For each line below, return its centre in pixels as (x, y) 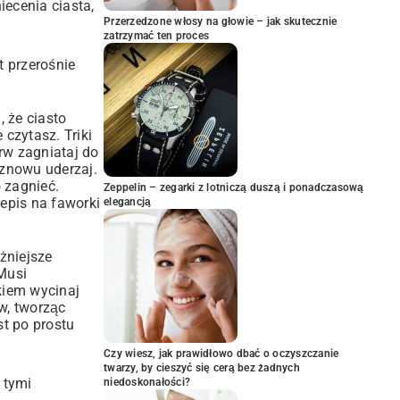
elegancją (128, 202)
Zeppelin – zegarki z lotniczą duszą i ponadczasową (234, 187)
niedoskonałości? (147, 382)
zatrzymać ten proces (156, 36)
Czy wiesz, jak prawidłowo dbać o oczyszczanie (221, 354)
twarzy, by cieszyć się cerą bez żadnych (202, 368)
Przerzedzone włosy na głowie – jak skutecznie (221, 21)
